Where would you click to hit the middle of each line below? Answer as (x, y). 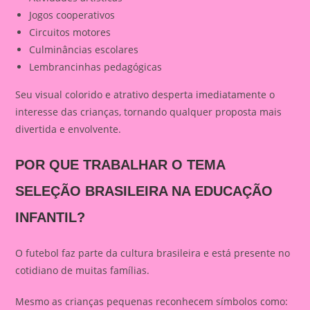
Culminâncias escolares (84, 49)
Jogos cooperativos (72, 15)
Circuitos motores (70, 32)
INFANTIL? (51, 217)
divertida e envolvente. (69, 129)
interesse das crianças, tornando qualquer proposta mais (149, 112)
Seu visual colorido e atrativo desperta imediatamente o (145, 94)
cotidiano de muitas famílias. (83, 270)
